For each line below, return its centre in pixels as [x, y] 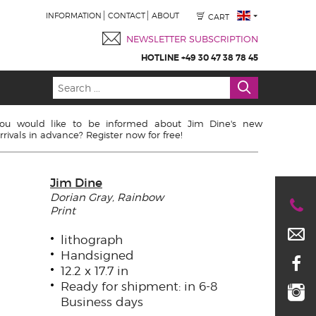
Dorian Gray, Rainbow [107, 197]
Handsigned [97, 255]
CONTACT [127, 16]
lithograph [92, 240]
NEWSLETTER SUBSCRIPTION [192, 39]
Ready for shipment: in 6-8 [139, 286]
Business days [102, 302]
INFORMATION [74, 16]
